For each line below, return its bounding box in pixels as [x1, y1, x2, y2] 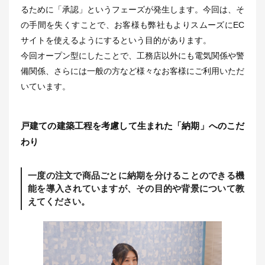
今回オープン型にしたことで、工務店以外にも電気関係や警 [21, 50, 244, 60]
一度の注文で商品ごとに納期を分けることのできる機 [28, 170, 244, 180]
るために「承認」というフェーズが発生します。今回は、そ [21, 4, 244, 14]
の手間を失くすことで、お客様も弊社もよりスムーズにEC [21, 20, 244, 30]
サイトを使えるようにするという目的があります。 [21, 35, 211, 45]
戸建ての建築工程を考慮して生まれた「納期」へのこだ [21, 120, 244, 131]
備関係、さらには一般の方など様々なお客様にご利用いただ [21, 66, 244, 76]
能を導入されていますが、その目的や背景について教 [28, 183, 244, 193]
